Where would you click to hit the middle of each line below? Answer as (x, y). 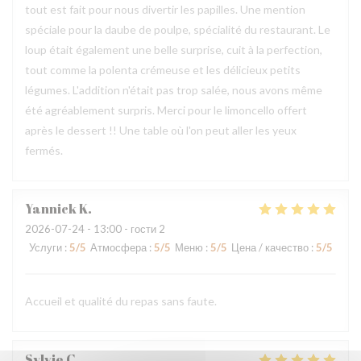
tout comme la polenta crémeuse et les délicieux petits (163, 70)
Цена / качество (270, 247)
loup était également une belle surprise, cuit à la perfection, (174, 50)
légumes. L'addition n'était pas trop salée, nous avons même (174, 90)
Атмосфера (118, 247)
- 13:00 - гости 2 (125, 229)
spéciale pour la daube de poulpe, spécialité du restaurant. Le (178, 29)
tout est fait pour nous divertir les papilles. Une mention (165, 9)
